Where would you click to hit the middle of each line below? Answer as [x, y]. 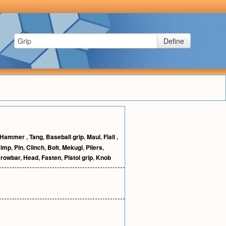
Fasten [51, 157]
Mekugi [72, 147]
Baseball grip [65, 137]
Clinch [35, 147]
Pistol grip [78, 157]
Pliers [94, 147]
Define [174, 41]
